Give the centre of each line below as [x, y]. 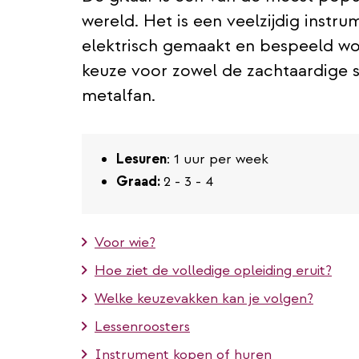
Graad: [140, 181]
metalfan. [119, 95]
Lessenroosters [142, 326]
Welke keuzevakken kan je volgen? [204, 298]
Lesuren [141, 159]
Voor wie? [125, 242]
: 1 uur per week [218, 159]
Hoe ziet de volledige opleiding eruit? [213, 270]
